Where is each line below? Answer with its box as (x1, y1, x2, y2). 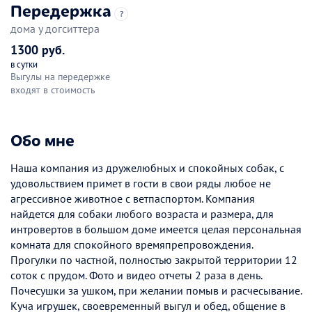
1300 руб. (10, 41, 65, 58)
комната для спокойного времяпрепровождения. (10, 237, 253, 251)
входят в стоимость (10, 83, 95, 96)
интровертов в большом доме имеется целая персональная (10, 221, 302, 236)
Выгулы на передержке (10, 70, 110, 83)
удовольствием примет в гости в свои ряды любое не (10, 175, 271, 190)
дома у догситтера (10, 21, 100, 36)
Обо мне (10, 127, 75, 150)
